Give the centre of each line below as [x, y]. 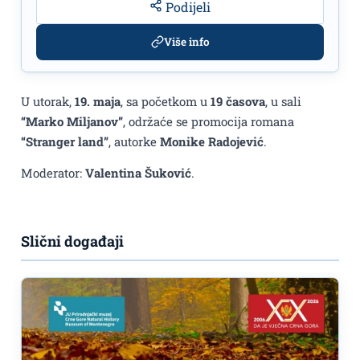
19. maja [98, 101]
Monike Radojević [212, 141]
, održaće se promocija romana [209, 121]
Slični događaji [72, 241]
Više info [186, 42]
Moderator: [53, 173]
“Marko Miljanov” [72, 121]
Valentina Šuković [138, 173]
